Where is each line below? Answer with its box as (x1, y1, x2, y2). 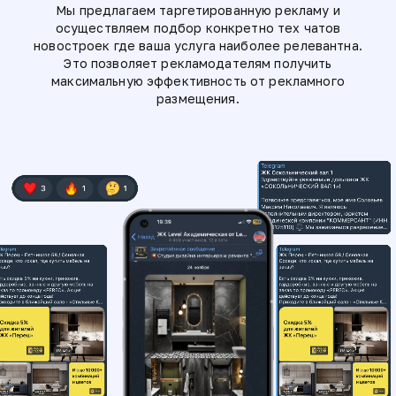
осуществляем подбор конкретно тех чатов (55, 20, 341, 35)
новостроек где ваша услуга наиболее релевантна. (34, 38, 362, 53)
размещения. (156, 91, 240, 106)
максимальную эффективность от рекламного (51, 73, 345, 88)
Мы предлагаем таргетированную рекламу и (56, 3, 340, 18)
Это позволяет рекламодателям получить (64, 56, 332, 71)
